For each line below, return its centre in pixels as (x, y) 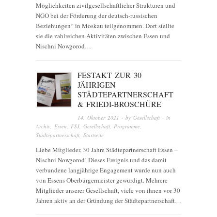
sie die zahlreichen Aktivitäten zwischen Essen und (103, 36)
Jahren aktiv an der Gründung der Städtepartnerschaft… (108, 201)
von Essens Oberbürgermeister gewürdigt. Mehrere (102, 180)
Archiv (43, 126)
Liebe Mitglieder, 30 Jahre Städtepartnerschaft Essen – (107, 150)
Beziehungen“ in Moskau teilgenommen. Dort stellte (105, 25)
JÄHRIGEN (97, 84)
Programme (127, 126)
